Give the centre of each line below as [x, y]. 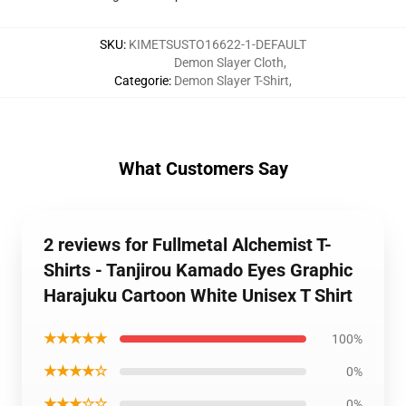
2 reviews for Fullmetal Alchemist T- [188, 245]
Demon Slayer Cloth [229, 63]
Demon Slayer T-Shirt [232, 81]
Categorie [141, 81]
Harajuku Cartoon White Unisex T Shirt [198, 295]
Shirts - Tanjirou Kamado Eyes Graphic [198, 270]
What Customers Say [203, 169]
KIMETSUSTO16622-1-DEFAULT [217, 44]
